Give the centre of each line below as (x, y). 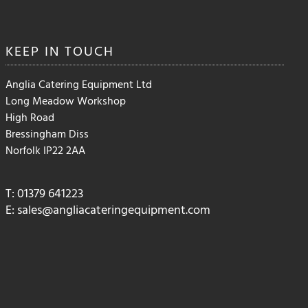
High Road (30, 117)
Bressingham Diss (47, 133)
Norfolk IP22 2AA (46, 150)
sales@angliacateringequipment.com (114, 209)
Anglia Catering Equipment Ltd (79, 84)
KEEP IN (35, 50)
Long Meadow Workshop (66, 100)
